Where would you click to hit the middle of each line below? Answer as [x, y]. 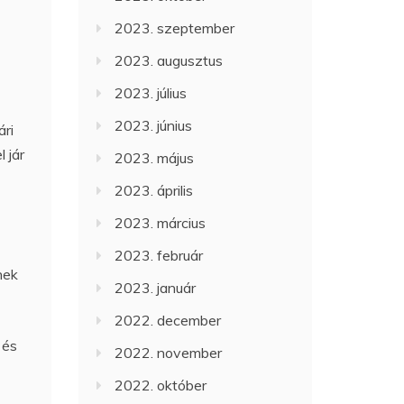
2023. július [151, 93]
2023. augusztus [169, 60]
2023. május [155, 158]
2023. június [154, 125]
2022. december [168, 320]
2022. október [161, 385]
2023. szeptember [175, 28]
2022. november [169, 353]
